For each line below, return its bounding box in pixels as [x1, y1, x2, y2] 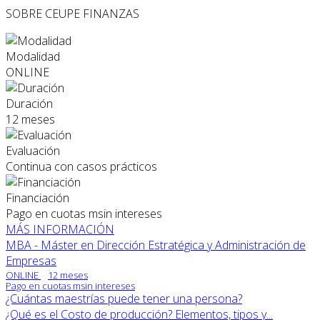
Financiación [6, 189, 69, 206]
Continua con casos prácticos [6, 158, 157, 174]
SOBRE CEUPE [6, 5, 80, 21]
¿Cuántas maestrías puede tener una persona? [6, 290, 242, 306]
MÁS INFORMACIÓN [6, 221, 114, 237]
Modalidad [6, 48, 60, 64]
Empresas [6, 252, 56, 269]
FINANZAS [83, 5, 139, 21]
